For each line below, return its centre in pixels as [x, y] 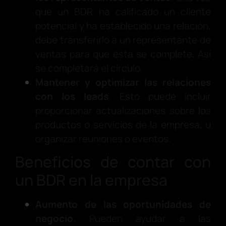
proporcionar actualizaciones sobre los [123, 111]
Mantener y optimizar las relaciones [123, 82]
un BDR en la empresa [91, 180]
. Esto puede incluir [160, 97]
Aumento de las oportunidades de [123, 205]
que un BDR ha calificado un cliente [123, 12]
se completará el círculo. [89, 68]
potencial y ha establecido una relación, [123, 26]
